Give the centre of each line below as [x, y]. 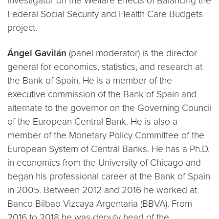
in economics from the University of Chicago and [104, 163]
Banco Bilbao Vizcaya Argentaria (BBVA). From [100, 204]
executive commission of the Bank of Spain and [102, 94]
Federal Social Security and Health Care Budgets [105, 14]
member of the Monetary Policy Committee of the [106, 135]
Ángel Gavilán [38, 53]
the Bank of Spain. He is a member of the [90, 80]
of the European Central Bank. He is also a [92, 121]
